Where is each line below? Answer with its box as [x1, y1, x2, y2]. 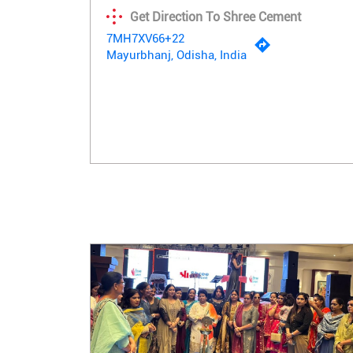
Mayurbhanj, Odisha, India [106, 48, 247, 63]
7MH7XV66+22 [106, 32, 184, 46]
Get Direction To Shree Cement [130, 9, 301, 24]
